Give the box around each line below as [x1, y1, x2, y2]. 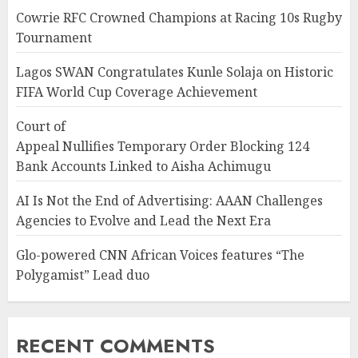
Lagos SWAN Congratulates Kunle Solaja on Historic [16, 63, 333, 81]
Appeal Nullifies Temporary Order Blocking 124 [16, 137, 309, 155]
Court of [16, 117, 66, 135]
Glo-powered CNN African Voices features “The [16, 246, 304, 264]
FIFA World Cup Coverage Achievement [16, 83, 257, 101]
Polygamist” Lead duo [16, 266, 149, 284]
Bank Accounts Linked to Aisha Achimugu [16, 157, 271, 175]
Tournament [16, 29, 92, 46]
